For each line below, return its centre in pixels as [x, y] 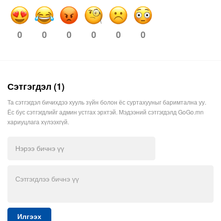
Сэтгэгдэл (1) [36, 86]
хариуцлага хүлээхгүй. [38, 122]
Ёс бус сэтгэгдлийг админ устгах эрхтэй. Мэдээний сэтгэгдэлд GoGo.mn [106, 112]
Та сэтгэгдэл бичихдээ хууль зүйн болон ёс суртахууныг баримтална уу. [107, 102]
